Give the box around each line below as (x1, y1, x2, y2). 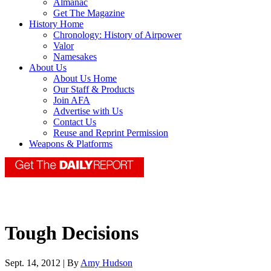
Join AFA (53, 95, 90, 106)
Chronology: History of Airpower (53, 30, 181, 41)
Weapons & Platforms (29, 139, 113, 149)
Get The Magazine (53, 8, 125, 19)
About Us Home (53, 73, 117, 84)
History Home (29, 19, 83, 30)
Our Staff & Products (53, 84, 134, 95)
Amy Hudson (80, 257, 132, 268)
